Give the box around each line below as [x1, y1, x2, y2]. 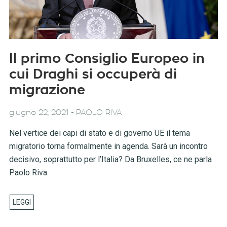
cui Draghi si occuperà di [9, 68, 177, 82]
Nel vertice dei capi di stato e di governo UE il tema [9, 128, 190, 138]
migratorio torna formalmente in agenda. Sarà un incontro [9, 141, 208, 152]
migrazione [9, 84, 85, 97]
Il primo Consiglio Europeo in [9, 52, 205, 66]
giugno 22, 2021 [9, 109, 69, 117]
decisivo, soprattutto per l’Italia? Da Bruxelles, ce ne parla [9, 155, 212, 165]
